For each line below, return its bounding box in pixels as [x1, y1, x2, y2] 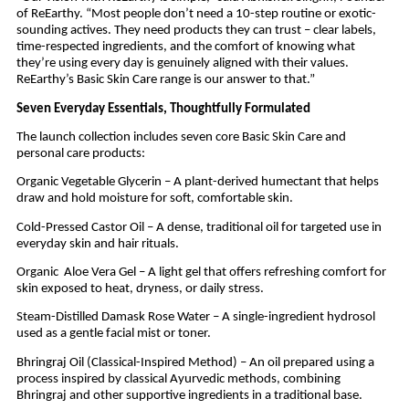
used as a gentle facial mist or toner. [16, 327, 211, 341]
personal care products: [16, 147, 145, 162]
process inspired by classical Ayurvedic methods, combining [16, 372, 341, 386]
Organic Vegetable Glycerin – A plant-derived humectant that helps [16, 175, 379, 190]
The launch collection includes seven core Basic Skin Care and [16, 131, 346, 145]
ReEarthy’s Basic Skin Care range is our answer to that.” [16, 73, 315, 88]
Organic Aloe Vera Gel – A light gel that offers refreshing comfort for [16, 266, 386, 280]
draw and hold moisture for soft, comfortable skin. [16, 192, 293, 206]
